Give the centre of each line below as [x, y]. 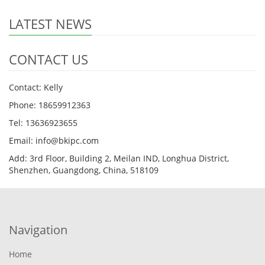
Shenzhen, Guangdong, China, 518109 [84, 170]
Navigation [38, 230]
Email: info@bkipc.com [54, 140]
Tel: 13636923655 [43, 123]
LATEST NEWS [50, 24]
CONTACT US [49, 59]
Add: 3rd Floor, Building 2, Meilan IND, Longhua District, [119, 158]
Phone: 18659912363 [50, 105]
